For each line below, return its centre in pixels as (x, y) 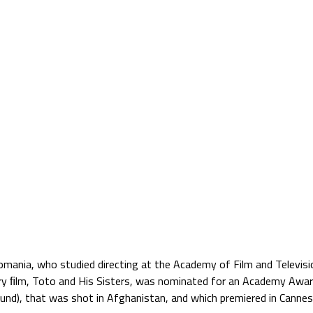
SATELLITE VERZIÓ (77, 115)
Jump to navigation (156, 45)
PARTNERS (210, 115)
